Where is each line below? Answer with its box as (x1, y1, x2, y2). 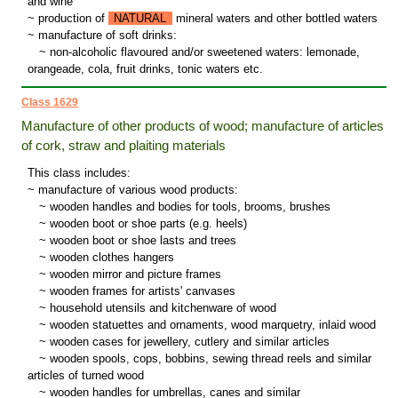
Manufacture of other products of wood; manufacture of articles (21, 118, 385, 134)
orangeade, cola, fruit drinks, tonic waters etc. (27, 62, 263, 76)
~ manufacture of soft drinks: (27, 28, 177, 43)
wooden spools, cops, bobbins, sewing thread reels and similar (45, 352, 371, 366)
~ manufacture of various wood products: (27, 183, 238, 197)
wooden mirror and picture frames (45, 267, 221, 282)
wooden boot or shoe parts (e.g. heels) (45, 217, 247, 231)
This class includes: (27, 166, 131, 180)
